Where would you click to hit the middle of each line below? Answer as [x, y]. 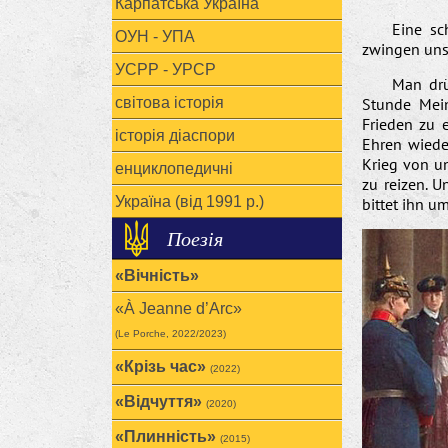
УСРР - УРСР [165, 69]
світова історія [169, 102]
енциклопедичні [174, 168]
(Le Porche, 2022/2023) [170, 333]
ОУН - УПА [155, 36]
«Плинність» [167, 436]
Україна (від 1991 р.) [189, 201]
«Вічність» [157, 275]
